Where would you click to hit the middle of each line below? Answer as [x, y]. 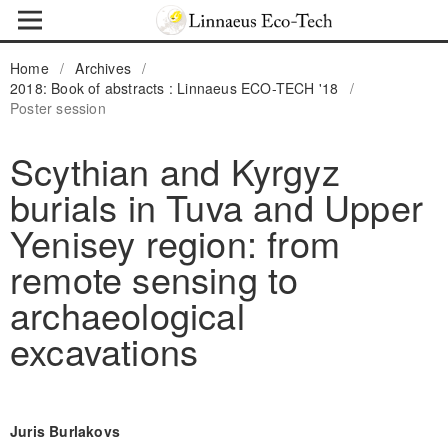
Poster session [57, 107]
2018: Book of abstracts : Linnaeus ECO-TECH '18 [174, 87]
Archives [103, 67]
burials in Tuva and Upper [216, 206]
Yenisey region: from [174, 242]
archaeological [127, 314]
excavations [104, 350]
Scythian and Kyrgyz [174, 170]
